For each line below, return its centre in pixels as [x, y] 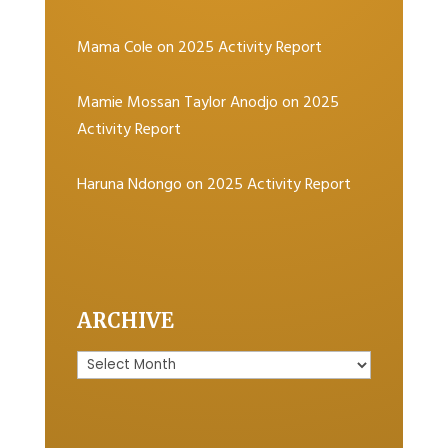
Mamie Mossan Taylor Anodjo [178, 103]
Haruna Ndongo [130, 185]
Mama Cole [115, 48]
